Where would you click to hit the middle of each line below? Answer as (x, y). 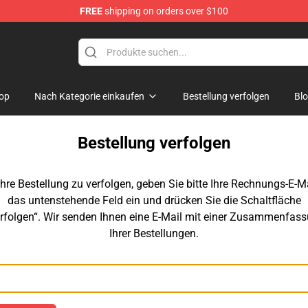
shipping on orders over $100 (165, 11)
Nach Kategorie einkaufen (89, 96)
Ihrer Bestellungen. (154, 233)
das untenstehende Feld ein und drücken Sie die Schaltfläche (154, 200)
